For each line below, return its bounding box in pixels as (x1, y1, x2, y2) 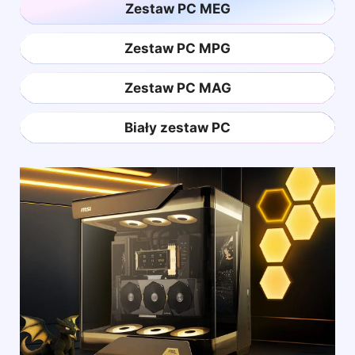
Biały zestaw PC (124, 119, 231, 136)
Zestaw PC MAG (124, 79, 231, 96)
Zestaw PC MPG (124, 40, 231, 56)
